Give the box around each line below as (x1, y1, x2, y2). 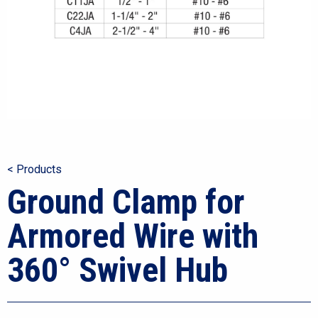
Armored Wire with (7, 216, 258, 256)
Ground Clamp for (7, 182, 245, 222)
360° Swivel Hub (7, 250, 228, 290)
